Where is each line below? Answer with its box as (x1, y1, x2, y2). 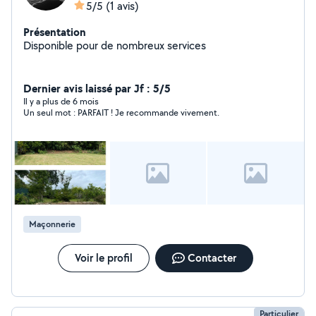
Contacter (187, 250, 236, 265)
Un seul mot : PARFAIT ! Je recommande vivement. (23, 107, 219, 119)
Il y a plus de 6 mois (23, 95, 99, 107)
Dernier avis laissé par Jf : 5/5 (23, 80, 171, 96)
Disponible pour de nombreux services (23, 38, 206, 53)
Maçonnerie (29, 218, 75, 230)
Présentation (23, 24, 86, 39)
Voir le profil (74, 250, 133, 265)
